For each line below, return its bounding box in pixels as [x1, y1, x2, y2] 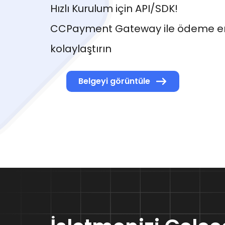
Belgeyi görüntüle [78, 75, 150, 87]
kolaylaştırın [50, 42, 111, 56]
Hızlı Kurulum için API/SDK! [50, 2, 178, 16]
